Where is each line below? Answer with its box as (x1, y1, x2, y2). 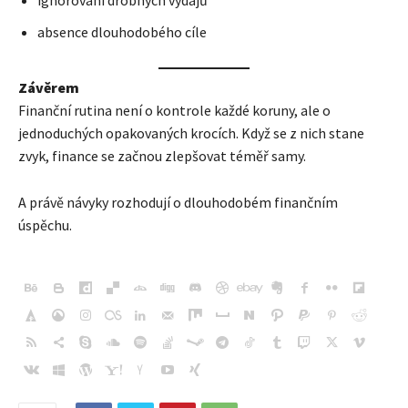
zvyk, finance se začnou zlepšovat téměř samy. (18, 147, 306, 166)
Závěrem (18, 78, 79, 97)
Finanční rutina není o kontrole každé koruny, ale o (18, 101, 331, 120)
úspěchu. (18, 216, 72, 235)
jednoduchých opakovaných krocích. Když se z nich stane (18, 124, 364, 143)
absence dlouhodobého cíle (37, 23, 207, 42)
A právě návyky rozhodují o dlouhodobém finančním (18, 193, 338, 212)
